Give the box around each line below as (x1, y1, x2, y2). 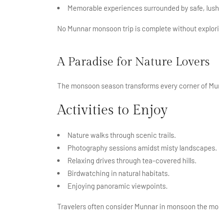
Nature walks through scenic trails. (67, 130, 176, 139)
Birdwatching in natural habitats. (67, 168, 170, 177)
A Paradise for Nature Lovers (57, 55, 210, 69)
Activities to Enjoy (57, 102, 168, 118)
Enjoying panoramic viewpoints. (67, 181, 168, 190)
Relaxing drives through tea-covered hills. (67, 155, 197, 165)
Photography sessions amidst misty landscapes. (67, 143, 217, 152)
